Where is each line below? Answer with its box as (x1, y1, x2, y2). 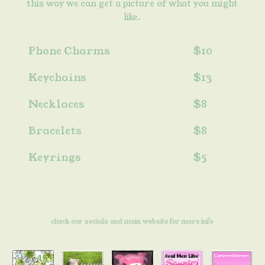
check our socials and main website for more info (51, 216, 214, 226)
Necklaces (28, 96, 85, 111)
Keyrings (28, 150, 81, 164)
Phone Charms (28, 43, 110, 58)
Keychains (28, 70, 86, 85)
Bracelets (28, 123, 82, 138)
